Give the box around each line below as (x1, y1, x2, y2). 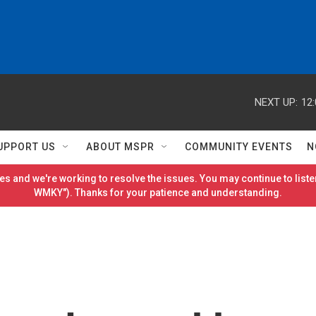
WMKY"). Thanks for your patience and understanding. (34, 187, 282, 198)
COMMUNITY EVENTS (185, 141, 293, 152)
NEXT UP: (255, 95, 298, 109)
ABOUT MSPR (86, 141, 154, 152)
